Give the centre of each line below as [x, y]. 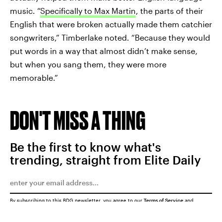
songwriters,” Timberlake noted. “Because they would [110, 37]
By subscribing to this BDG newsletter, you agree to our [77, 200]
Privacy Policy [27, 205]
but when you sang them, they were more [88, 64]
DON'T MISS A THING [78, 120]
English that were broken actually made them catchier [111, 24]
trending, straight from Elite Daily [105, 160]
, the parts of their [169, 10]
